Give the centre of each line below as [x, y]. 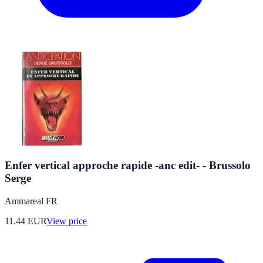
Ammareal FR [31, 201]
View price [67, 221]
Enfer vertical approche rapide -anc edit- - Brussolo [128, 165]
